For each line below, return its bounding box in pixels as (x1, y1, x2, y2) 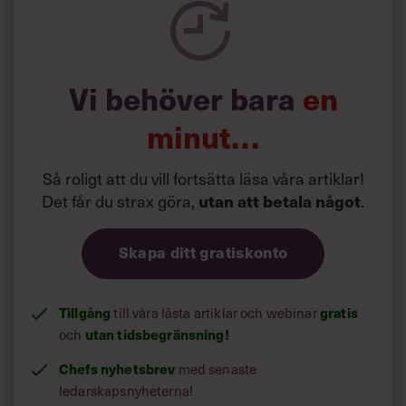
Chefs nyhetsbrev (59, 359, 176, 380)
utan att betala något (198, 188, 361, 214)
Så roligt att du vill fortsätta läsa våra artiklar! (42, 166, 364, 191)
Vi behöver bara (68, 76, 303, 121)
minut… (147, 114, 259, 159)
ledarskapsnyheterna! (59, 381, 193, 401)
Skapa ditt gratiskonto (118, 240, 288, 265)
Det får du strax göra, (42, 188, 198, 214)
